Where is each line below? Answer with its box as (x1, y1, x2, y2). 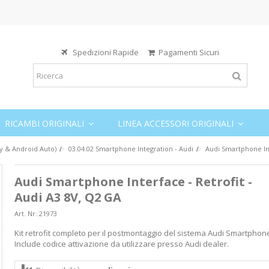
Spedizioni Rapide (69, 46, 148, 58)
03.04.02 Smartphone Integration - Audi (68, 144, 193, 153)
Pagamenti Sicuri (159, 46, 220, 58)
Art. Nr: (14, 209, 37, 218)
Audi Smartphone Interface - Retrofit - (14, 174, 252, 190)
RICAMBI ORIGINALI (5, 117, 86, 129)
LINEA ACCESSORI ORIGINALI (118, 117, 236, 129)
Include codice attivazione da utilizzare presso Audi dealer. (14, 238, 229, 249)
